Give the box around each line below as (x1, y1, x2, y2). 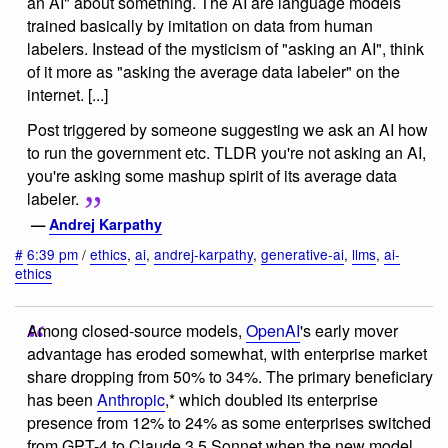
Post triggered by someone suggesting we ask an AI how (27, 118, 428, 142)
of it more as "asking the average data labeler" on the (27, 59, 400, 83)
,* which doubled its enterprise (165, 387, 378, 411)
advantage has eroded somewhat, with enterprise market (27, 341, 427, 365)
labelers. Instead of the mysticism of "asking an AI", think (27, 36, 424, 60)
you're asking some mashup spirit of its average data (27, 164, 397, 188)
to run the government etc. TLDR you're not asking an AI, (27, 141, 426, 165)
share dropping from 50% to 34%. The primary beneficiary (27, 364, 433, 388)
